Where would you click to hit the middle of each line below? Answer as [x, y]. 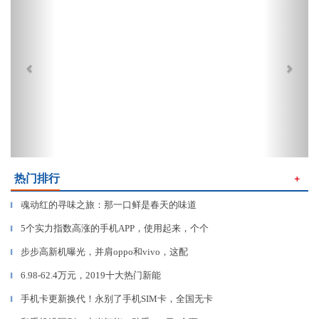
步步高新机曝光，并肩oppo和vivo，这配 [104, 252]
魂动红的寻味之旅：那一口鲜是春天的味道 [109, 205]
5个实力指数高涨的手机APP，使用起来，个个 [115, 228]
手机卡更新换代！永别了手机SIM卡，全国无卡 [117, 299]
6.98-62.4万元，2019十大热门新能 [91, 275]
